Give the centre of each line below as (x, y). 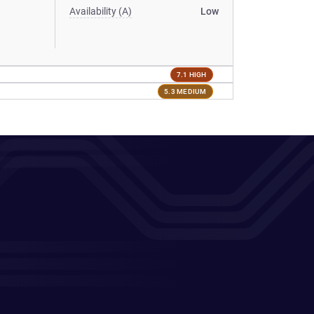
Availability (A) (101, 11)
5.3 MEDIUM (185, 91)
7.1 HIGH (191, 74)
